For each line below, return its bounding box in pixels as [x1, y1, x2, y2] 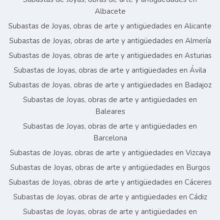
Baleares [95, 107, 125, 117]
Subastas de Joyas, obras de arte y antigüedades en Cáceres [8, 177, 212, 188]
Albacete [94, 6, 126, 17]
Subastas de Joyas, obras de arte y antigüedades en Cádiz [13, 192, 207, 202]
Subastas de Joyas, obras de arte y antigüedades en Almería [9, 36, 211, 46]
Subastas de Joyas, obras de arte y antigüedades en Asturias [8, 51, 212, 61]
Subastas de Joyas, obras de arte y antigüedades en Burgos [10, 163, 210, 173]
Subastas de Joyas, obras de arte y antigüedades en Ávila [14, 65, 206, 76]
